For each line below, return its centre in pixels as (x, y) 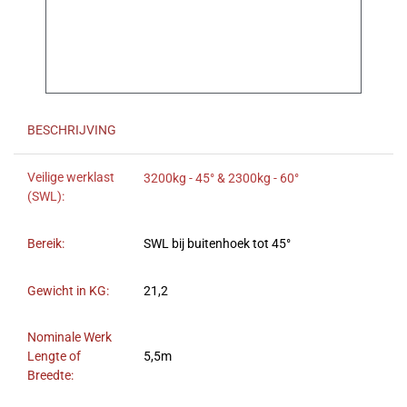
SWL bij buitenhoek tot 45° (217, 244)
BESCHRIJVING (72, 131)
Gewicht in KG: (68, 292)
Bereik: (46, 244)
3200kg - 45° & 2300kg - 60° (221, 179)
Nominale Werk (69, 338)
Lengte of (54, 357)
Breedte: (50, 376)
